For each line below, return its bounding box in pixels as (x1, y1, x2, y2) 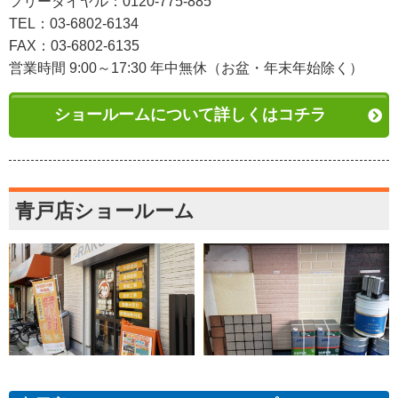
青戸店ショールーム (15, 200, 195, 223)
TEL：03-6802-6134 (9, 16, 139, 32)
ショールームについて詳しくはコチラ (54, 106, 326, 124)
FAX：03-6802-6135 (9, 38, 139, 54)
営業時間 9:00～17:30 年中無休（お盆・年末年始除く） (9, 60, 363, 76)
